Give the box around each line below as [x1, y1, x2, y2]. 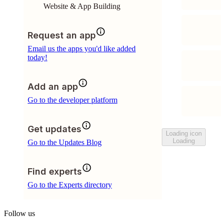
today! [28, 53, 47, 62]
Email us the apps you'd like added [28, 44, 136, 53]
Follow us [4, 209, 35, 218]
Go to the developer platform [28, 96, 117, 104]
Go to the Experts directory [28, 181, 112, 189]
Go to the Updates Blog [28, 138, 102, 147]
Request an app [28, 30, 96, 40]
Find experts [28, 166, 82, 177]
